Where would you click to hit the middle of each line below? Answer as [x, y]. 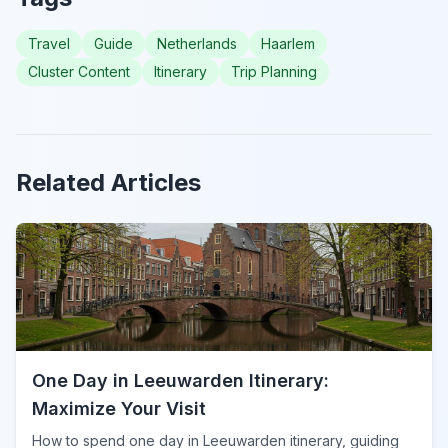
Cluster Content [79, 71]
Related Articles [108, 182]
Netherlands [197, 43]
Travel [49, 43]
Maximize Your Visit [119, 408]
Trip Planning [274, 71]
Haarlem [288, 43]
